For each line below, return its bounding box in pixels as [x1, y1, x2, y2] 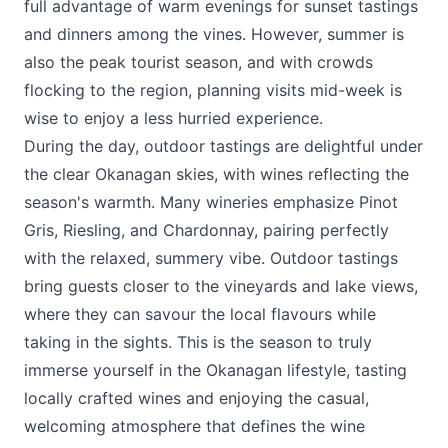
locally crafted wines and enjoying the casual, [24, 388, 369, 408]
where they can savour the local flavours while [24, 304, 376, 324]
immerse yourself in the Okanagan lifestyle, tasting [24, 360, 407, 380]
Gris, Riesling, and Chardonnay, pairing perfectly [24, 220, 389, 240]
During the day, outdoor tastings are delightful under [24, 136, 423, 156]
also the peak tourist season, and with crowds [24, 52, 373, 72]
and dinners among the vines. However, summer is [24, 24, 404, 44]
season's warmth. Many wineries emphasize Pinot [24, 192, 398, 212]
